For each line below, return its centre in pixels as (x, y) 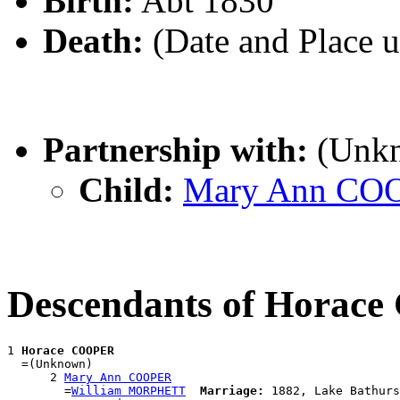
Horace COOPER (68, 351)
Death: (93, 41)
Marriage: (232, 391)
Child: (126, 190)
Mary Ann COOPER (118, 378)
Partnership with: (175, 150)
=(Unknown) (50, 364)
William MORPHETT (129, 391)
